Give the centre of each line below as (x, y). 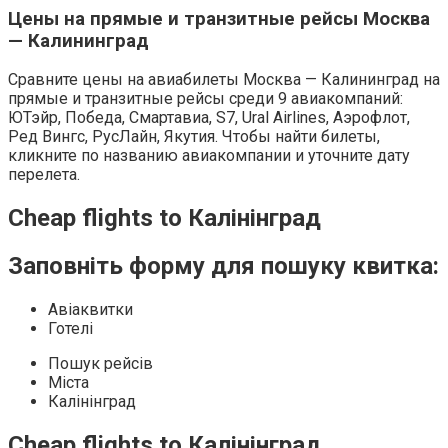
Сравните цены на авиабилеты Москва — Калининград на (224, 80)
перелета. (44, 175)
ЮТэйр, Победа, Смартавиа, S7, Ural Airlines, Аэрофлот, (209, 118)
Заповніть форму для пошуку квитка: (223, 266)
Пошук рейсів (100, 363)
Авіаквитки (90, 309)
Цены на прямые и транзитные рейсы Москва (219, 18)
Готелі (70, 328)
